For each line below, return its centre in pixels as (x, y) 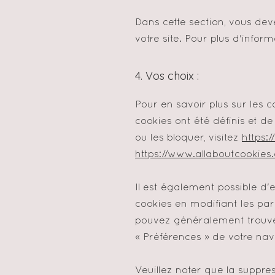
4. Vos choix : (167, 76)
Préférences (174, 238)
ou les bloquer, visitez (188, 138)
